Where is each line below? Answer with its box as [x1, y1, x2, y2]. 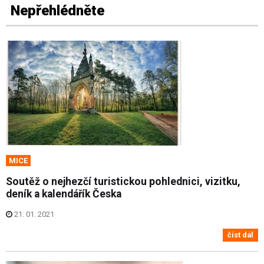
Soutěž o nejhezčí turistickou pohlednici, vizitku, [6, 175, 240, 187]
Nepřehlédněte [11, 2, 104, 19]
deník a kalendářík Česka [6, 187, 121, 200]
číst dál [227, 230, 253, 240]
